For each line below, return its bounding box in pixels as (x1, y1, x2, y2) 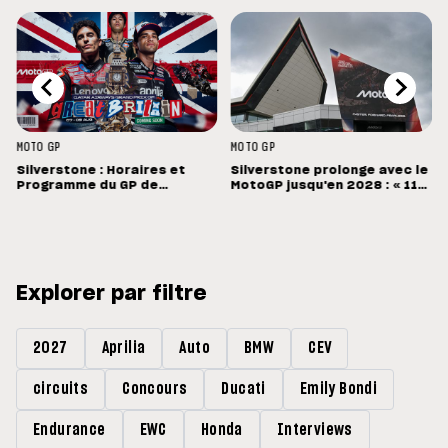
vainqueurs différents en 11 (230, 194, 421, 207)
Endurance (33, 422, 106, 439)
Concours (122, 381, 188, 398)
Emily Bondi (299, 381, 378, 398)
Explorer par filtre (16, 284, 207, 305)
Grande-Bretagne (15, 194, 138, 207)
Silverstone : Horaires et (15, 164, 185, 177)
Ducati (221, 381, 266, 398)
